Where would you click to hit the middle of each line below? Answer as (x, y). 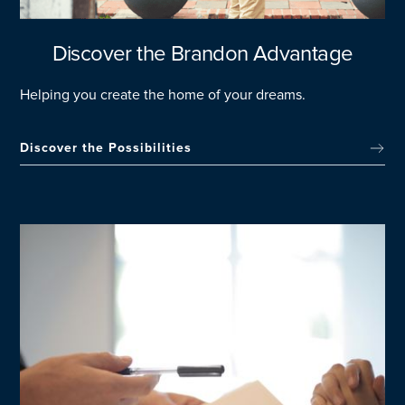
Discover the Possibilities (106, 148)
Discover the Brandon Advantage (202, 54)
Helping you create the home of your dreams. (163, 95)
